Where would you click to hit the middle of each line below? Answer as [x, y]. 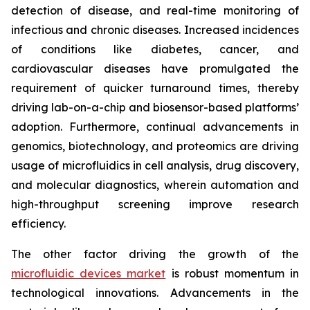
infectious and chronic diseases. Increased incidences [155, 30]
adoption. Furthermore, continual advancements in [155, 127]
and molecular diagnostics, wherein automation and [155, 185]
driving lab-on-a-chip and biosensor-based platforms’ [155, 108]
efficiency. [38, 224]
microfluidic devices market [89, 274]
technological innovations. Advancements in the [155, 293]
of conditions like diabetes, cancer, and [155, 49]
